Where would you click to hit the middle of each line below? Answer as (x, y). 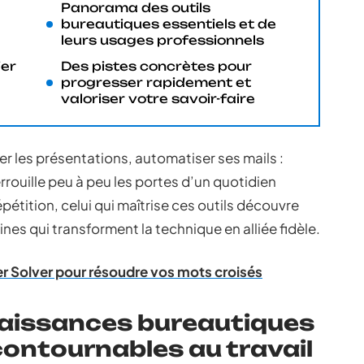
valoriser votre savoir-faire (158, 99)
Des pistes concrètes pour (156, 66)
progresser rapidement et (156, 82)
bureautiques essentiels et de (169, 24)
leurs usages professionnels (162, 40)
